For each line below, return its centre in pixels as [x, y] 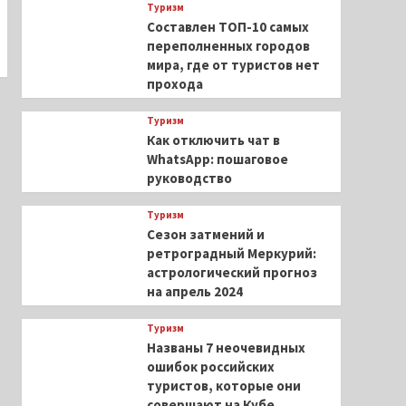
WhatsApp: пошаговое [217, 159]
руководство [189, 178]
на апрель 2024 [194, 291]
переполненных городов [228, 46]
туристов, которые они [223, 386]
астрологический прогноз [232, 272]
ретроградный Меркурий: [231, 253]
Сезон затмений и [205, 234]
